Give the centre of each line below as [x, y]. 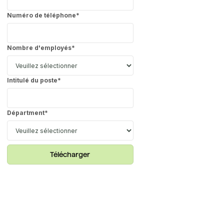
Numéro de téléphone [41, 15]
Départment [25, 113]
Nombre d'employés [39, 48]
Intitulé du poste [32, 80]
